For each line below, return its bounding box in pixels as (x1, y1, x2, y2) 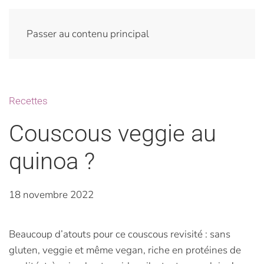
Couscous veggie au (9, 120, 216, 147)
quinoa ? (9, 147, 95, 175)
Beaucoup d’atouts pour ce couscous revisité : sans (9, 227, 230, 241)
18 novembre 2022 (9, 188, 94, 202)
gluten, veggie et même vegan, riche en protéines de (9, 243, 241, 257)
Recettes (9, 95, 48, 107)
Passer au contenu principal (27, 27, 149, 41)
